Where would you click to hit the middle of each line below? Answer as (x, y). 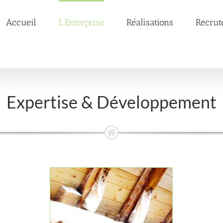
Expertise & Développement (111, 102)
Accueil (21, 22)
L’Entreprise (81, 22)
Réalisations (150, 22)
